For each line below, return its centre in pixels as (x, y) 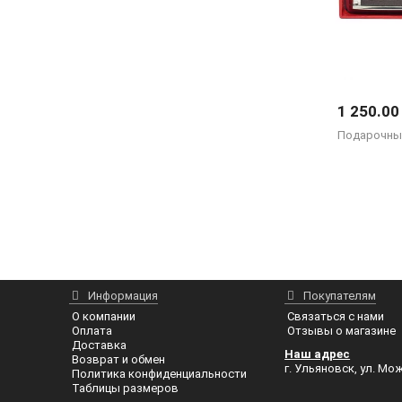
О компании (104, 316)
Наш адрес (318, 354)
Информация (123, 296)
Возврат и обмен (119, 359)
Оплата (92, 331)
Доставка (100, 345)
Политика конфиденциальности (160, 374)
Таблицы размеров (126, 388)
